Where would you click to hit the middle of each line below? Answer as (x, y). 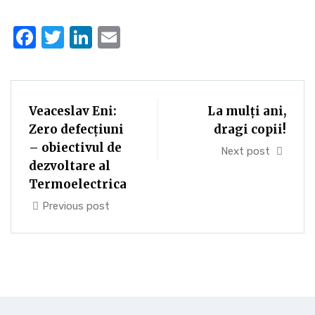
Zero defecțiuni (76, 130)
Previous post (76, 206)
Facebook (86, 38)
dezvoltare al (70, 166)
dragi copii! (250, 130)
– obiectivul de (75, 148)
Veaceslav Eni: (73, 111)
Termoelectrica (78, 185)
